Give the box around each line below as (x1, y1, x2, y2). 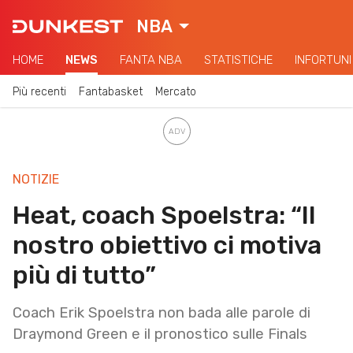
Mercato (155, 84, 196, 98)
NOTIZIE (13, 171, 59, 187)
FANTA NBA (120, 53, 182, 67)
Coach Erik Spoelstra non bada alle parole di (13, 303, 310, 321)
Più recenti (13, 84, 66, 98)
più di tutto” (13, 259, 156, 290)
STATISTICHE (204, 53, 273, 67)
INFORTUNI (295, 53, 351, 67)
